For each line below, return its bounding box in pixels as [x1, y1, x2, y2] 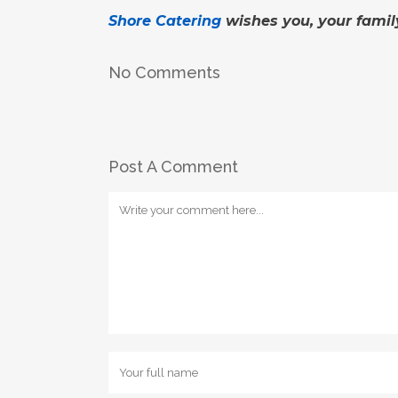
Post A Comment [108, 157, 238, 176]
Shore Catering [108, 12, 221, 29]
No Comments [108, 63, 220, 82]
